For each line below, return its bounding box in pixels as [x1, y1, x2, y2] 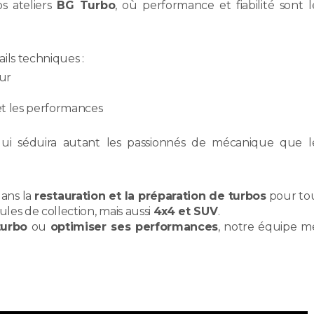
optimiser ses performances [50, 219, 219, 233]
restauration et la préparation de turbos [34, 189, 266, 203]
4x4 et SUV [153, 204, 218, 218]
